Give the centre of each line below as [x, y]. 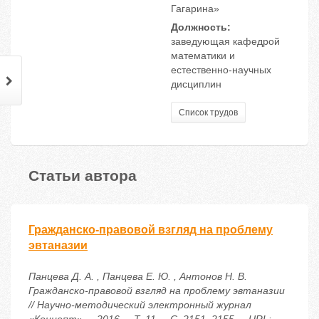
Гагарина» [195, 9]
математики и [203, 56]
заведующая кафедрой [225, 42]
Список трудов [208, 113]
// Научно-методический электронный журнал [140, 305]
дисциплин [196, 84]
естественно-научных [221, 70]
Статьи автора [83, 175]
